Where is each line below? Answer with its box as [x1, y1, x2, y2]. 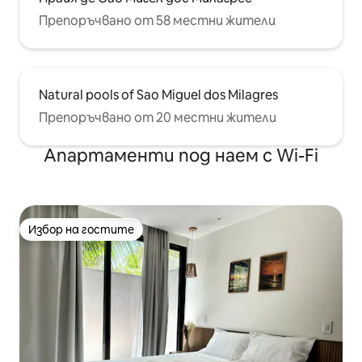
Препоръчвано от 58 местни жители [39, 12, 276, 29]
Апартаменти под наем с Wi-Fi [44, 144, 318, 167]
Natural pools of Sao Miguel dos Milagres [39, 86, 278, 103]
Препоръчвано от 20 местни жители [39, 109, 276, 126]
